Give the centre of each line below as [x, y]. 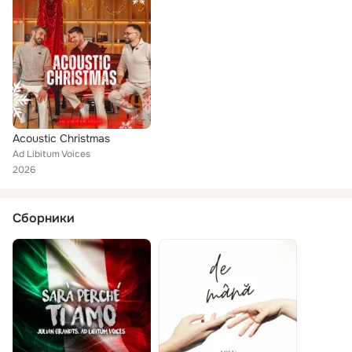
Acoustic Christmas [61, 138]
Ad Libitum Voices [51, 154]
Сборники [44, 218]
